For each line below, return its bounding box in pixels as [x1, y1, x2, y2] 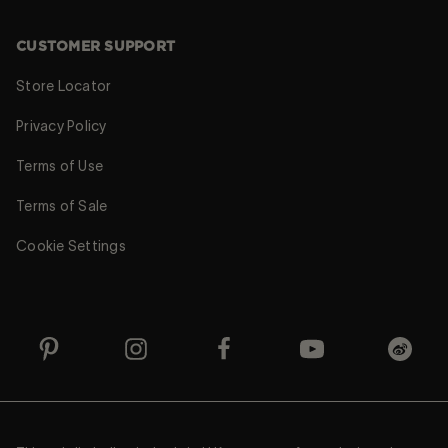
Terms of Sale [16, 197, 108, 214]
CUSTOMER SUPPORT [16, 39, 175, 54]
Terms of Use [16, 157, 103, 174]
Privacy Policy [16, 117, 107, 134]
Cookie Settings [16, 237, 126, 254]
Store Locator [16, 77, 112, 94]
